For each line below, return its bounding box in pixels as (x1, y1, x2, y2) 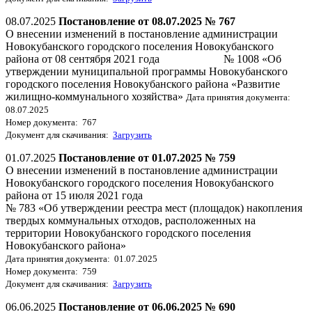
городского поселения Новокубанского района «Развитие (6, 77, 280, 90)
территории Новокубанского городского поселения (6, 226, 251, 239)
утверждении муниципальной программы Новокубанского (6, 65, 288, 77)
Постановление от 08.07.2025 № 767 (58, 15, 235, 27)
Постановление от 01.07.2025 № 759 (58, 151, 235, 164)
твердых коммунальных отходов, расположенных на (6, 214, 256, 226)
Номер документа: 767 (6, 116, 97, 127)
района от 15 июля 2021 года (6, 189, 143, 201)
